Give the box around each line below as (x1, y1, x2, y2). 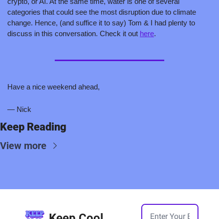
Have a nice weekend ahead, (7, 82, 100, 91)
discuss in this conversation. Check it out (7, 29, 140, 38)
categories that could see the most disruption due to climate (7, 7, 196, 16)
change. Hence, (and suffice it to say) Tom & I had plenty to (7, 18, 195, 27)
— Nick (7, 105, 31, 113)
